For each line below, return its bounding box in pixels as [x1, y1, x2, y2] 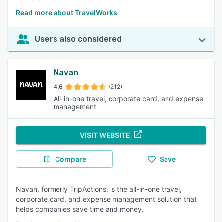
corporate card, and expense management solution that [16, 195, 197, 203]
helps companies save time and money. [16, 205, 144, 213]
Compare [55, 155, 86, 163]
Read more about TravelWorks [16, 8, 117, 17]
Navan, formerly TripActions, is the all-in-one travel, [16, 185, 182, 193]
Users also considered [35, 34, 122, 44]
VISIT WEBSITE [80, 131, 130, 139]
